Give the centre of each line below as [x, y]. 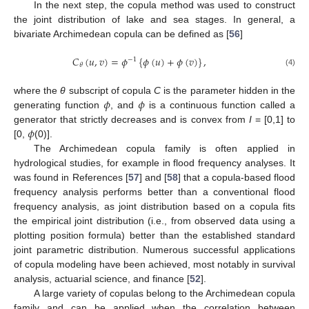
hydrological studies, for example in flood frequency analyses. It [154, 163]
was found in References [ [71, 178]
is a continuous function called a [220, 105]
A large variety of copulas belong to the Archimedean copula [164, 293]
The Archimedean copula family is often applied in [164, 149]
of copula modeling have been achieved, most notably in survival [154, 265]
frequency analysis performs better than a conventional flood [154, 192]
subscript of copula [110, 91]
